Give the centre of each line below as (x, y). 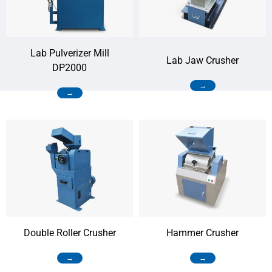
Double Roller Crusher (70, 233)
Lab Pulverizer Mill (70, 53)
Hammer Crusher (202, 233)
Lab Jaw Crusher (202, 61)
